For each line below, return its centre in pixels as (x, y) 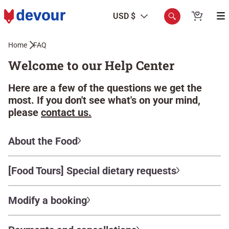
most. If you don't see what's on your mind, (104, 100)
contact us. (66, 112)
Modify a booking (48, 200)
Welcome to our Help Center (91, 65)
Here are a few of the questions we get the (105, 88)
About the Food (43, 141)
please (25, 112)
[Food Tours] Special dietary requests (92, 171)
